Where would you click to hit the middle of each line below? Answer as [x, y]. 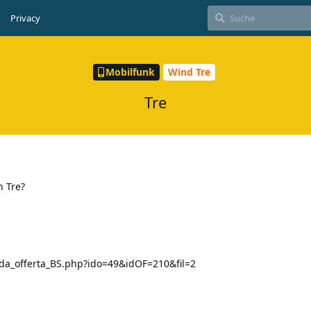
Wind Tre [189, 72]
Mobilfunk [130, 72]
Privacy [25, 18]
